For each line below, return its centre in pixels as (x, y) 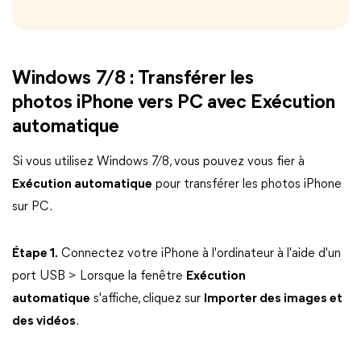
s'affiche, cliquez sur (147, 299)
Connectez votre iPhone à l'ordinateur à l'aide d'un (199, 254)
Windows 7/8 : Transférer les (133, 79)
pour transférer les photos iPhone (247, 185)
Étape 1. (35, 254)
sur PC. (32, 207)
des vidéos (44, 322)
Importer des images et (273, 299)
